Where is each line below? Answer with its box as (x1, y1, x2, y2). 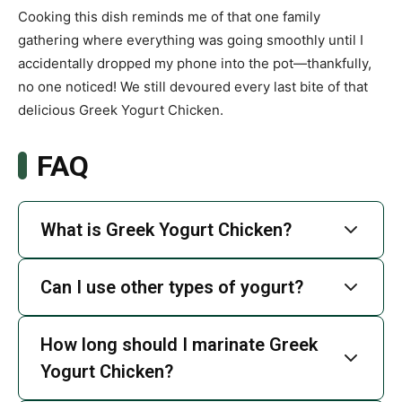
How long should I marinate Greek (40, 333, 318, 355)
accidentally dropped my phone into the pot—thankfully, (18, 54, 371, 72)
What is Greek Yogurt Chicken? (40, 218, 292, 240)
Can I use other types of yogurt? (40, 275, 303, 298)
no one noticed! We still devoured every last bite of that (18, 77, 368, 95)
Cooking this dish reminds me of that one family (18, 7, 320, 25)
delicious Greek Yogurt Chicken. (18, 100, 223, 118)
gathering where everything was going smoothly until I (18, 31, 363, 48)
